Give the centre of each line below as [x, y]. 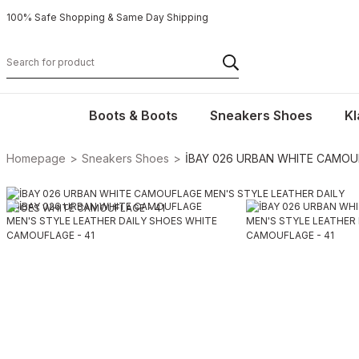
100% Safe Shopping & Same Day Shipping [107, 17]
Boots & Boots [133, 115]
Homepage [36, 158]
